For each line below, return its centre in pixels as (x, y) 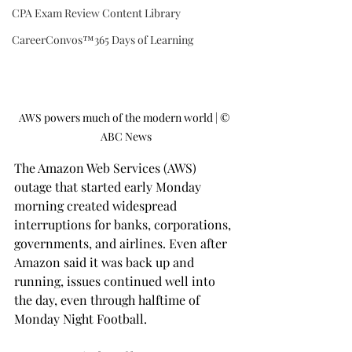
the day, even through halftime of (108, 300)
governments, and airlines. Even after (122, 244)
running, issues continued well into (116, 281)
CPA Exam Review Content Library (96, 13)
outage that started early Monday (109, 187)
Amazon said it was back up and (106, 262)
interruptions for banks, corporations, (124, 225)
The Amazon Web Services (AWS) (107, 168)
